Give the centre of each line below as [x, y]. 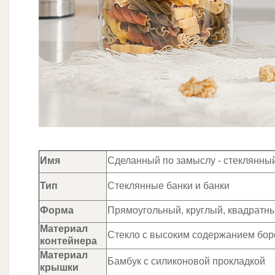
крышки [59, 267]
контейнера [68, 241]
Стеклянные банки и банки [168, 186]
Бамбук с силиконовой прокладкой [186, 261]
